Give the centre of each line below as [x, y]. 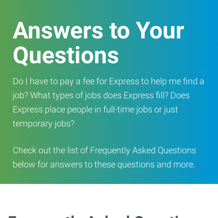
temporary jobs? [44, 123]
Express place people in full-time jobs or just [95, 109]
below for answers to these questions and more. [104, 164]
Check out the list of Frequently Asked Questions [104, 150]
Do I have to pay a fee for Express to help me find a [109, 81]
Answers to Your [99, 30]
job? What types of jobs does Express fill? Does [101, 95]
